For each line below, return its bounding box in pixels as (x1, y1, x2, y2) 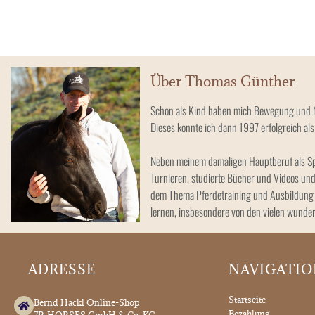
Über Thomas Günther (150, 72, 295, 91)
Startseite (229, 294, 266, 306)
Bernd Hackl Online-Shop (34, 297, 140, 309)
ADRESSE (28, 261, 96, 278)
